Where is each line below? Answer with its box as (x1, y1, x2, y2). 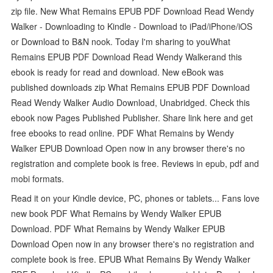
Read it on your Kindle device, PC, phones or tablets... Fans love (11, 191, 260, 204)
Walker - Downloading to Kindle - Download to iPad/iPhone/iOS (11, 19, 253, 32)
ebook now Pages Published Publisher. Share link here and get (11, 111, 253, 124)
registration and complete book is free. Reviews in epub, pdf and (11, 157, 260, 169)
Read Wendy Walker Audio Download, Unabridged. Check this (11, 96, 250, 108)
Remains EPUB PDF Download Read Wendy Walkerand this (11, 50, 243, 63)
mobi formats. (11, 172, 65, 185)
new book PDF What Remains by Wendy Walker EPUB (11, 207, 222, 219)
